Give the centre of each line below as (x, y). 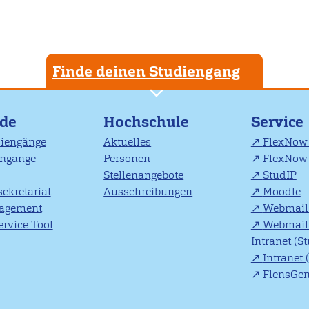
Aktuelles (128, 142)
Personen (127, 159)
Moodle (281, 192)
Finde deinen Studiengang (146, 71)
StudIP (279, 175)
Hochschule (147, 121)
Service (277, 121)
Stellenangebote (144, 175)
